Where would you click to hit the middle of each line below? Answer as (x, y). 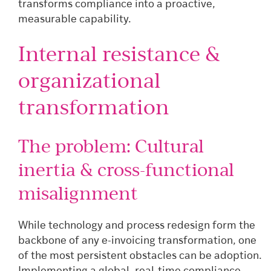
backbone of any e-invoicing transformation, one (137, 241)
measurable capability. (75, 19)
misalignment (78, 193)
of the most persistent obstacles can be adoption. (140, 256)
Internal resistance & (119, 54)
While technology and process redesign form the (137, 226)
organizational (90, 80)
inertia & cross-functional (126, 169)
